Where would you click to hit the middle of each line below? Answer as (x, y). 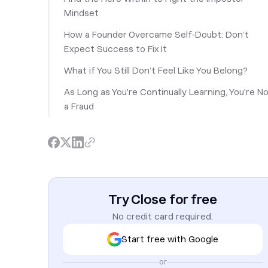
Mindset (81, 13)
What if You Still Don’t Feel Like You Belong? (156, 71)
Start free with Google (170, 239)
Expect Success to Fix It (115, 49)
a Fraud (79, 106)
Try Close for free (163, 199)
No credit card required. (163, 217)
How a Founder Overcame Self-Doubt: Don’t (156, 35)
